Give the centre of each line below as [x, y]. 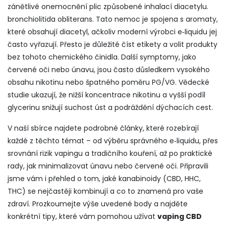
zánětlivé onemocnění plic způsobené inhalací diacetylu [107, 7]
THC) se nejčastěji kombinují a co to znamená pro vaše [105, 191]
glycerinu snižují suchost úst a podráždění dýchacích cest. [110, 107]
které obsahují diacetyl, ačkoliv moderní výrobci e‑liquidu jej [112, 32]
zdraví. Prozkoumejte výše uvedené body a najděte [98, 204]
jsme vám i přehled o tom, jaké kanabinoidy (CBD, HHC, [104, 179]
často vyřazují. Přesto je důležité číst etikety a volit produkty [112, 44]
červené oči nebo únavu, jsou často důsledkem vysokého [109, 70]
